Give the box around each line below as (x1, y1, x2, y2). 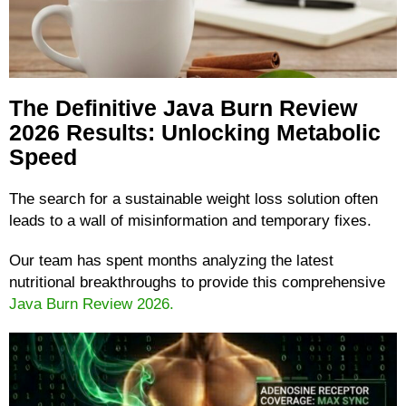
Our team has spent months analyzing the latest (9, 252, 333, 269)
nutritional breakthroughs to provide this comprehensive (9, 274, 385, 291)
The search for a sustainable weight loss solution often (9, 190, 378, 208)
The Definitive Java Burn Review (9, 95, 357, 121)
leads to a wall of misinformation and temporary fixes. (9, 212, 372, 229)
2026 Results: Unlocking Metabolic (9, 120, 381, 146)
